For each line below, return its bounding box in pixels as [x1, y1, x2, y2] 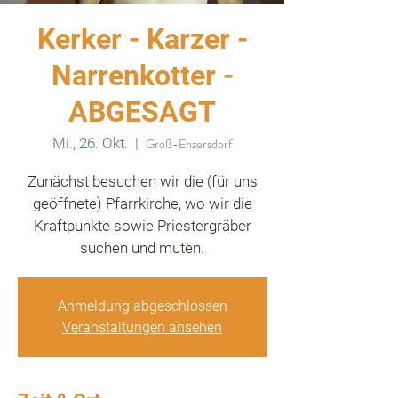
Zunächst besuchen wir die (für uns [27, 172, 258, 190]
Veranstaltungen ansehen [62, 319, 222, 336]
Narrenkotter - [51, 59, 234, 92]
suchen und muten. [80, 239, 204, 257]
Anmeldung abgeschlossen [57, 298, 227, 314]
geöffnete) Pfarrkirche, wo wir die [32, 195, 252, 212]
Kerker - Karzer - [36, 22, 248, 56]
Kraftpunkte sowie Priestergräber [33, 217, 251, 235]
